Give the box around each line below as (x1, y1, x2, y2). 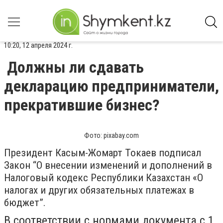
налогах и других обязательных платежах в (4, 184, 194, 196)
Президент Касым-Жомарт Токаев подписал (4, 147, 201, 159)
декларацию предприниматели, (4, 77, 219, 96)
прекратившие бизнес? (4, 96, 160, 114)
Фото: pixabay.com (84, 131, 139, 139)
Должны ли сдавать (7, 58, 144, 77)
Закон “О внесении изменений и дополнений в (4, 159, 212, 171)
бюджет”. (4, 197, 46, 209)
